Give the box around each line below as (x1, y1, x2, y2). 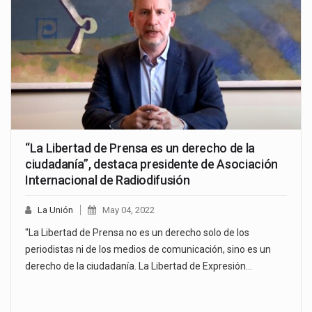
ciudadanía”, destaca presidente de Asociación (25, 157, 278, 172)
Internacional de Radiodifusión (25, 173, 190, 188)
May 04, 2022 (102, 205, 155, 216)
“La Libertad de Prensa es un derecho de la (25, 141, 255, 156)
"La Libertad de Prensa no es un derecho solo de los (25, 227, 249, 239)
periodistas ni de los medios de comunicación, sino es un (25, 244, 271, 256)
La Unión (38, 205, 73, 216)
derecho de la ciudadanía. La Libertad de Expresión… (25, 260, 252, 272)
